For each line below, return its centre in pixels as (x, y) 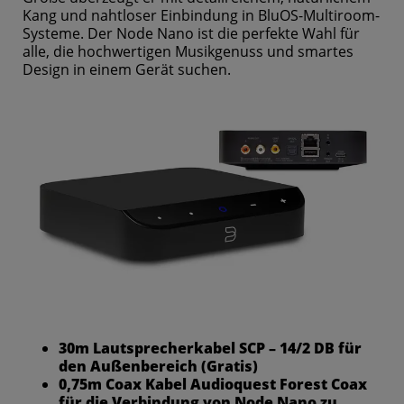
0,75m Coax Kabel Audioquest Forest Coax (213, 384)
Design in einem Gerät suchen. (127, 70)
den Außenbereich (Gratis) (158, 366)
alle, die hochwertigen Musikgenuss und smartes (188, 52)
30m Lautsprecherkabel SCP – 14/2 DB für (210, 348)
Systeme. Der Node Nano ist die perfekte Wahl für (191, 34)
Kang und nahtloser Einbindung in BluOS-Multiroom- (201, 16)
